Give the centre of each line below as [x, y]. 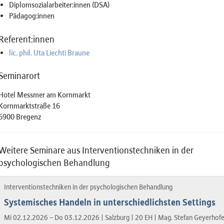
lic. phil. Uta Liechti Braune [49, 53]
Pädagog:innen [31, 16]
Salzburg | [120, 217]
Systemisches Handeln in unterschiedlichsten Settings [109, 202]
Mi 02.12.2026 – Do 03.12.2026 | [54, 217]
